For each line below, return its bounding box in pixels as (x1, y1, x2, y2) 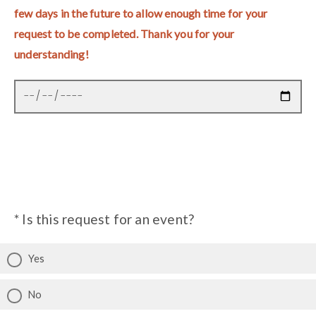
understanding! (14, 47, 89, 61)
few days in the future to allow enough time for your (14, 6, 268, 20)
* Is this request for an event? (14, 210, 195, 227)
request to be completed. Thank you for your (14, 26, 235, 40)
